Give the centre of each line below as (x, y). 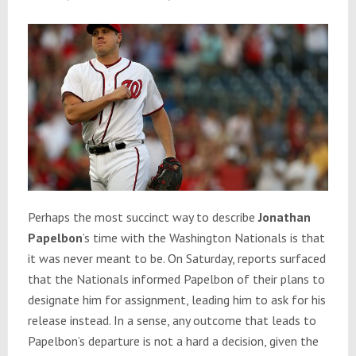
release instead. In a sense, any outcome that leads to (172, 321)
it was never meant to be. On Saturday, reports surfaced (176, 259)
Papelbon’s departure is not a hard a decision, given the (173, 341)
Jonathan (284, 217)
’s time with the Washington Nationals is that (203, 238)
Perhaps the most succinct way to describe (143, 217)
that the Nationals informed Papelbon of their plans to (176, 279)
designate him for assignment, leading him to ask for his (176, 300)
